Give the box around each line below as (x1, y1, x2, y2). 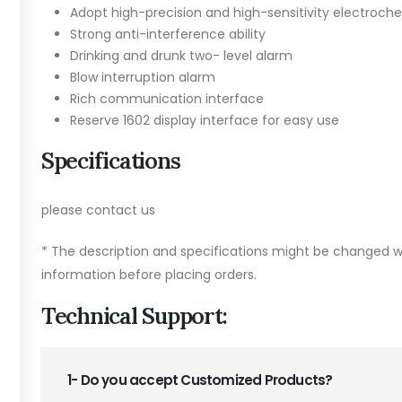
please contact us (41, 200, 155, 219)
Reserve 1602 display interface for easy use (70, 110, 339, 129)
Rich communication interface (70, 89, 264, 108)
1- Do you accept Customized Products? (67, 370, 333, 389)
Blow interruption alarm (70, 67, 215, 86)
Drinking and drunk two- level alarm (70, 46, 293, 65)
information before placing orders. (41, 265, 257, 284)
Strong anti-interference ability (70, 24, 266, 43)
